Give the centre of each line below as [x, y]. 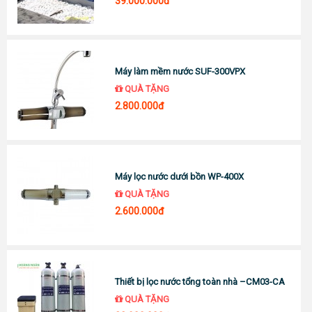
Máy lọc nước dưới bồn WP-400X [180, 176]
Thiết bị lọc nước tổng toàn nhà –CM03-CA [200, 281]
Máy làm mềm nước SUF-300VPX [180, 71]
